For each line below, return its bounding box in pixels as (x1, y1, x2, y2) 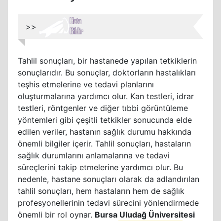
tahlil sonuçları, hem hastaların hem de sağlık (18, 186, 184, 196)
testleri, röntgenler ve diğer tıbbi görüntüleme (18, 103, 188, 113)
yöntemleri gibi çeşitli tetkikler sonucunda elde (18, 115, 192, 125)
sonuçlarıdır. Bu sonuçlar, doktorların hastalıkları (18, 68, 196, 77)
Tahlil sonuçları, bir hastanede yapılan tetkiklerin (18, 56, 197, 66)
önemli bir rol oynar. (18, 210, 95, 220)
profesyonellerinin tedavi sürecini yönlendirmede (18, 198, 199, 208)
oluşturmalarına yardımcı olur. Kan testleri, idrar (18, 91, 194, 101)
